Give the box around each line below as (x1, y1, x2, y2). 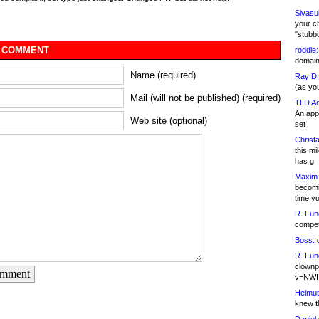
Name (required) (130, 70, 196, 81)
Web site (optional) (130, 115, 207, 127)
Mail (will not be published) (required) (130, 93, 281, 104)
